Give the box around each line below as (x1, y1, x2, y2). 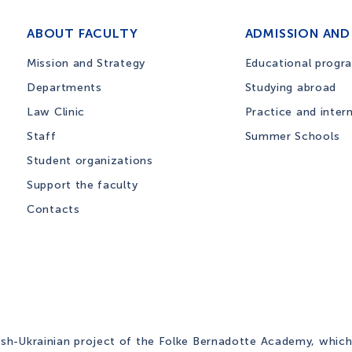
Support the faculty (27, 178, 138, 192)
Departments (27, 81, 102, 94)
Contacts (27, 203, 80, 216)
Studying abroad (244, 81, 336, 94)
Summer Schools (244, 130, 340, 143)
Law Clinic (27, 105, 85, 119)
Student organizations (27, 154, 153, 167)
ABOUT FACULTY (27, 26, 138, 41)
